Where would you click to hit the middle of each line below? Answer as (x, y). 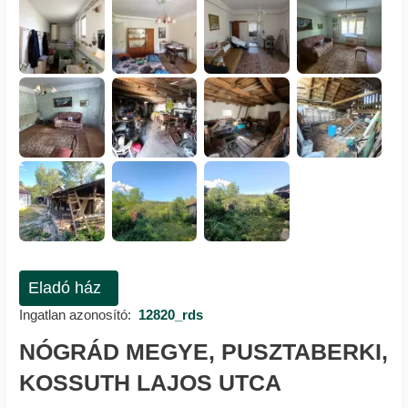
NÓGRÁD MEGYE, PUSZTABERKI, (204, 352)
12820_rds (170, 315)
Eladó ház (64, 288)
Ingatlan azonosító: (75, 315)
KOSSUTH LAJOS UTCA (150, 383)
